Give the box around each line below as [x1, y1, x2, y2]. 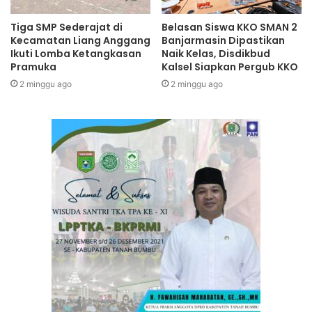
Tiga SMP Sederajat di [10, 19, 123, 34]
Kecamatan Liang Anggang [10, 33, 150, 47]
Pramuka [10, 59, 56, 74]
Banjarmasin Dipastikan [162, 33, 285, 47]
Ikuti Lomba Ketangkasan [10, 46, 141, 61]
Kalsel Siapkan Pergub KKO [162, 59, 298, 74]
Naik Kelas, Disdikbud [162, 46, 270, 61]
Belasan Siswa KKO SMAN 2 [162, 19, 297, 34]
